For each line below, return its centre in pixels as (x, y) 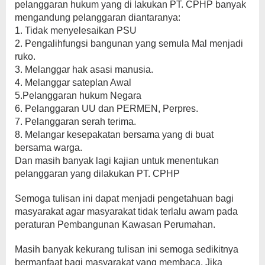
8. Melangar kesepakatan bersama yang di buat (114, 135)
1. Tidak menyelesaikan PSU (76, 31)
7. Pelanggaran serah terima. (75, 122)
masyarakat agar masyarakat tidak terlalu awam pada (126, 212)
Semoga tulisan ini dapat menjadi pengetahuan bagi (124, 199)
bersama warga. (49, 148)
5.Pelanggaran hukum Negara (78, 96)
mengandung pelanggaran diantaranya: (98, 18)
